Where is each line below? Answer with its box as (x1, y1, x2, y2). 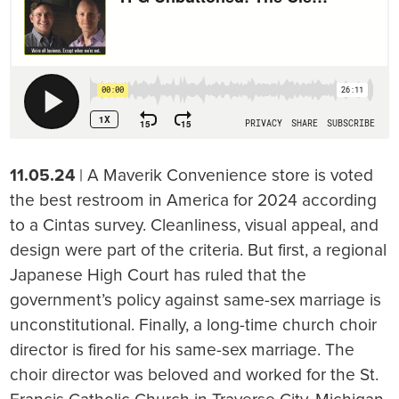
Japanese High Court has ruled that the (10, 265, 307, 286)
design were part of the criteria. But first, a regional (10, 240, 387, 261)
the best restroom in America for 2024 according (10, 190, 378, 211)
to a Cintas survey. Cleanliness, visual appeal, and (10, 215, 379, 236)
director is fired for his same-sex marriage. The (10, 339, 355, 361)
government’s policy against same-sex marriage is (10, 289, 382, 311)
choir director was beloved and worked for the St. (10, 364, 379, 386)
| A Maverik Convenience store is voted (75, 165, 374, 186)
